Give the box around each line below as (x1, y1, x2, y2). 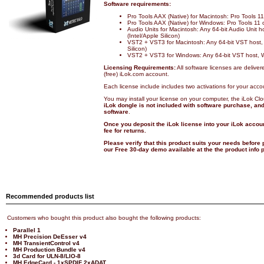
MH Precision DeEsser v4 (13, 233, 87, 240)
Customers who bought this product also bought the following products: (7, 214, 201, 221)
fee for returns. (104, 127, 146, 134)
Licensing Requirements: (104, 64, 176, 71)
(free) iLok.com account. (104, 71, 169, 77)
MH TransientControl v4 (13, 240, 80, 246)
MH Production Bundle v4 (13, 246, 85, 253)
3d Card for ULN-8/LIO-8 (13, 253, 81, 259)
